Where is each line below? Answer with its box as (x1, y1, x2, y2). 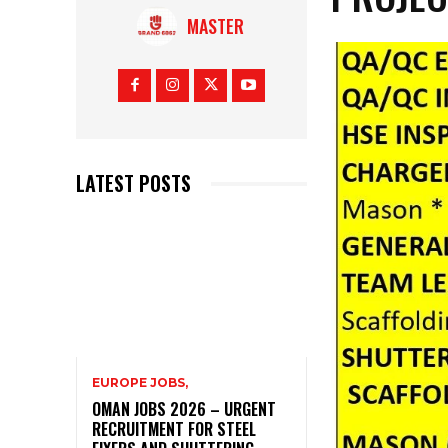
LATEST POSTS (76, 168, 191, 199)
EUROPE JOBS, (92, 374, 188, 390)
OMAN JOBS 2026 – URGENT (92, 396, 276, 421)
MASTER (186, 13, 244, 40)
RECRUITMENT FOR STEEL (92, 416, 256, 441)
